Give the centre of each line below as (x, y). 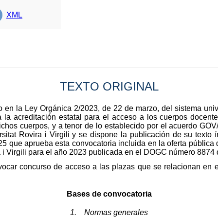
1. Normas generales (109, 212)
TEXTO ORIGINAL (109, 86)
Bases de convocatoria (109, 194)
